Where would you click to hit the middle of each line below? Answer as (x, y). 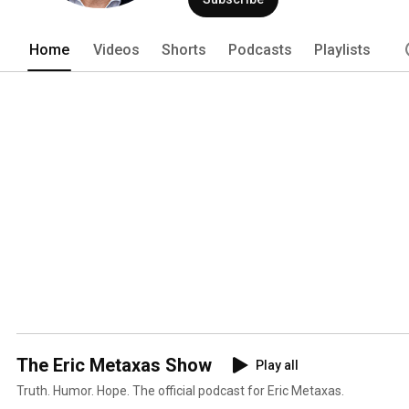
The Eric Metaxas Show (114, 365)
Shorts (184, 49)
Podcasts (260, 49)
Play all (277, 365)
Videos (116, 49)
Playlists (342, 49)
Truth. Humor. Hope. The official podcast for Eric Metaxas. (180, 390)
